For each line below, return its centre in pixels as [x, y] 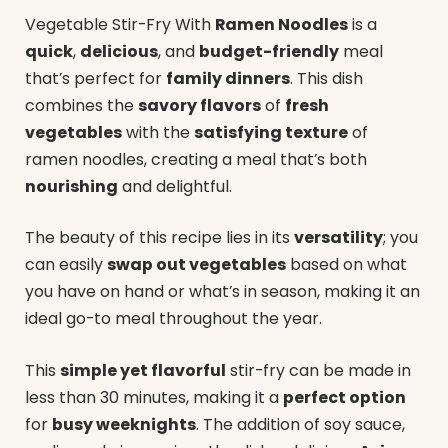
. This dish [326, 78]
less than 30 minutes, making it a [154, 397]
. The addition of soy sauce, [300, 424]
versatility [338, 238]
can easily [66, 265]
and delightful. [175, 186]
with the [158, 132]
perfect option [344, 397]
